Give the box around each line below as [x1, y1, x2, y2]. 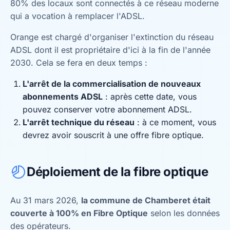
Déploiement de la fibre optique [27, 164, 208, 179]
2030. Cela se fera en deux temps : [10, 57, 147, 68]
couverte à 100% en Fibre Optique [10, 208, 148, 218]
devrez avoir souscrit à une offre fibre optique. [23, 130, 204, 140]
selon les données [148, 208, 220, 218]
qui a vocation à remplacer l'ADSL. [10, 11, 145, 21]
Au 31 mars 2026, [10, 195, 81, 205]
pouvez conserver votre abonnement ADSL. [23, 104, 192, 114]
